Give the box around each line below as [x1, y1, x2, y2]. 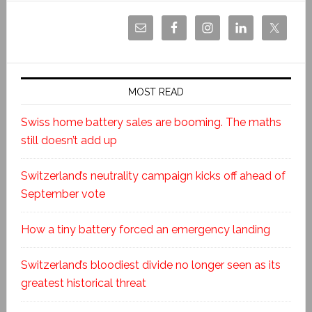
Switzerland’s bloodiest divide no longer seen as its [20, 258, 281, 272]
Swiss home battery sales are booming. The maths [20, 115, 281, 129]
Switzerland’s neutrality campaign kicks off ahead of [20, 169, 286, 182]
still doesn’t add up [20, 133, 117, 147]
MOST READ [127, 86, 184, 97]
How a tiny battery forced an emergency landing [20, 222, 270, 236]
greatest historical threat [20, 276, 146, 290]
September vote [20, 187, 105, 201]
